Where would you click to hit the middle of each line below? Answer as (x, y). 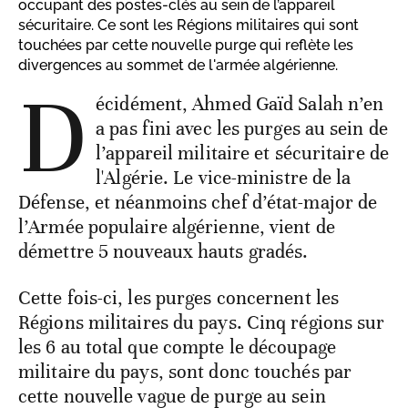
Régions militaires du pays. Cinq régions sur (202, 323)
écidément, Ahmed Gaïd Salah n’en (240, 104)
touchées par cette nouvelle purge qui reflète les (186, 46)
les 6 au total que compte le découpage (177, 347)
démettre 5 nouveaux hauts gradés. (163, 252)
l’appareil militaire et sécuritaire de (242, 153)
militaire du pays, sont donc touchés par (185, 372)
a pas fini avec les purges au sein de (242, 129)
